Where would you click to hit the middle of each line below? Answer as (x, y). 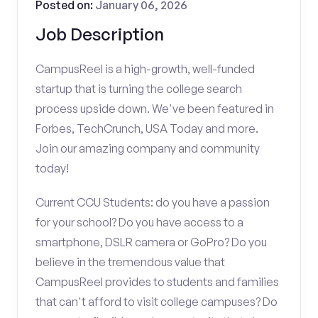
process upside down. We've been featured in (155, 109)
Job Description (100, 34)
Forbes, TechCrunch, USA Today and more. (147, 128)
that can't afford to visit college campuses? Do (157, 302)
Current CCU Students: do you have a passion (153, 202)
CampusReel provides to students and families (157, 282)
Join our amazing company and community (148, 148)
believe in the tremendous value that (130, 262)
